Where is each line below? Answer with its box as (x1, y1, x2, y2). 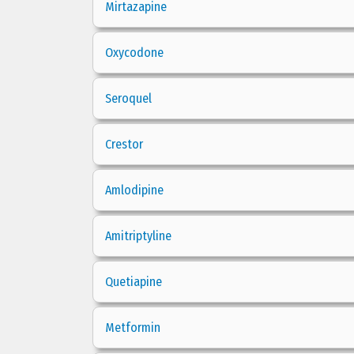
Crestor (105, 137, 143, 152)
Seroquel (105, 91, 152, 106)
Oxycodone (105, 45, 164, 60)
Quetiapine (105, 274, 162, 289)
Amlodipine (105, 183, 164, 198)
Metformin (105, 320, 160, 335)
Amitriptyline (105, 228, 171, 243)
